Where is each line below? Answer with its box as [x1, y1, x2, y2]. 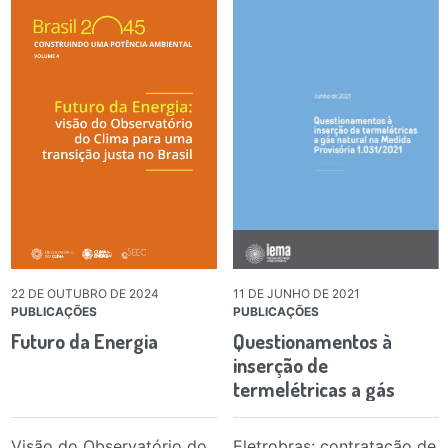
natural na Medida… [232, 399, 393, 426]
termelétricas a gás [232, 375, 395, 402]
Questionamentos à [232, 327, 392, 354]
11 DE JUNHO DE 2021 [232, 285, 360, 301]
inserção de [232, 351, 328, 378]
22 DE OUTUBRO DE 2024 [10, 285, 159, 301]
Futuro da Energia [10, 327, 158, 354]
